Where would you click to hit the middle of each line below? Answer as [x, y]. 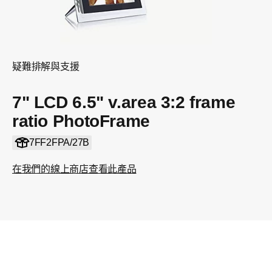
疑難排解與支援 [46, 66]
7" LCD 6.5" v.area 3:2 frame [124, 102]
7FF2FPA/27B [59, 142]
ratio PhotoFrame [81, 121]
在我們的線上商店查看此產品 [74, 169]
